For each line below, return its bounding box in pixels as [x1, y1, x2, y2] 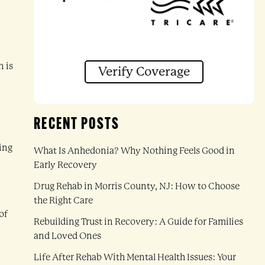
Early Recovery [34, 159, 98, 170]
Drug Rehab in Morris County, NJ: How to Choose [34, 180, 240, 192]
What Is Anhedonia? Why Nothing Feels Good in [34, 145, 235, 156]
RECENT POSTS [34, 117, 120, 133]
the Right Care [34, 195, 93, 206]
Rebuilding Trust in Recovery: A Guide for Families [34, 216, 244, 227]
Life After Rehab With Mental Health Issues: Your [34, 251, 237, 263]
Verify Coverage [98, 64, 190, 79]
